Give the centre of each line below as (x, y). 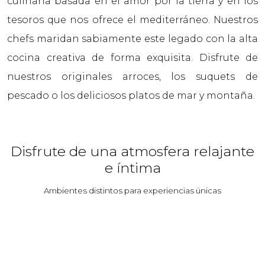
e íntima (132, 168)
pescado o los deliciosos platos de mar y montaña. (131, 96)
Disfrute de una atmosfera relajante (132, 151)
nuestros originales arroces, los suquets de (132, 77)
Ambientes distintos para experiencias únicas (132, 190)
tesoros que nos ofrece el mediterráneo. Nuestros (132, 20)
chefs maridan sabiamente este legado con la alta (132, 39)
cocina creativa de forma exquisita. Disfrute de (132, 58)
